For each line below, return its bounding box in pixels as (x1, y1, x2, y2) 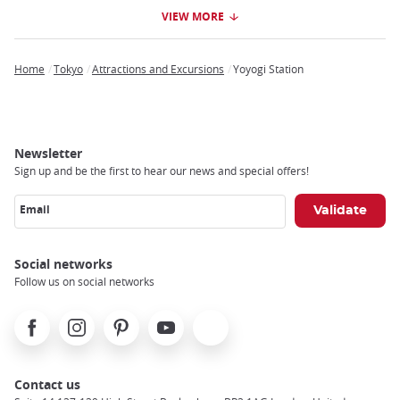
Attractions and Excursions (92, 61, 224, 76)
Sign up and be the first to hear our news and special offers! (14, 162, 309, 178)
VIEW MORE (162, 8, 224, 24)
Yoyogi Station (233, 61, 304, 76)
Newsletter (14, 144, 82, 162)
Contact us (14, 375, 80, 393)
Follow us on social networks (14, 273, 154, 288)
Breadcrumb (14, 73, 89, 91)
